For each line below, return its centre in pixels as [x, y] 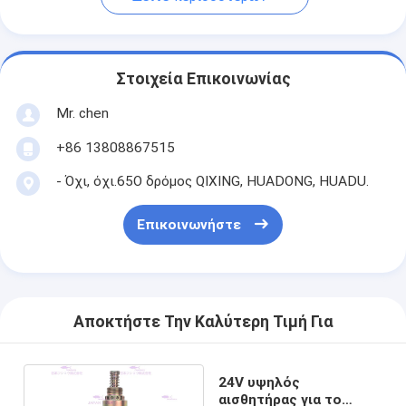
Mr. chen [82, 113]
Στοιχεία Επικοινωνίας [203, 79]
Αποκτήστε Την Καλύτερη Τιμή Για [203, 322]
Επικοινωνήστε [188, 225]
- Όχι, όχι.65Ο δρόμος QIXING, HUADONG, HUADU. [212, 181]
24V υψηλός [259, 382]
